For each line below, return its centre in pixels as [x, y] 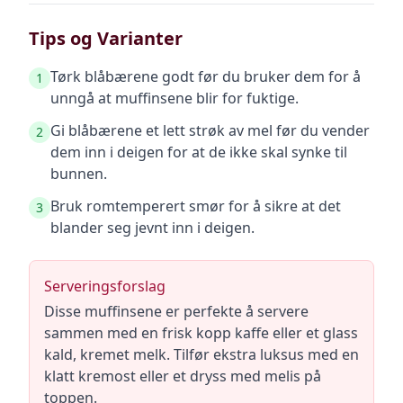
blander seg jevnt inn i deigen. [152, 228]
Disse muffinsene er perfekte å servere [176, 311]
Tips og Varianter [106, 38]
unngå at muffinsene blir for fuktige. [175, 98]
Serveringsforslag [105, 286]
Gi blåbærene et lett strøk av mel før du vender [210, 130]
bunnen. [79, 174]
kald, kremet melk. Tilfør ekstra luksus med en [201, 354]
